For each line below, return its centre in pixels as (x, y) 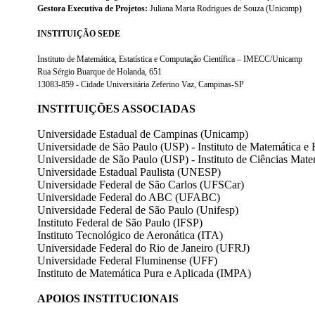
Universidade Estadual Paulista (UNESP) (129, 172)
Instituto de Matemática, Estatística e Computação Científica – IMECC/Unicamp (170, 59)
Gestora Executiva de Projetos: (94, 8)
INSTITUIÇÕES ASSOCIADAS (116, 108)
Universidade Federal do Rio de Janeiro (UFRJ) (143, 247)
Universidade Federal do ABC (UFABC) (129, 197)
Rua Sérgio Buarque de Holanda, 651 (99, 71)
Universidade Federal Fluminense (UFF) (127, 260)
